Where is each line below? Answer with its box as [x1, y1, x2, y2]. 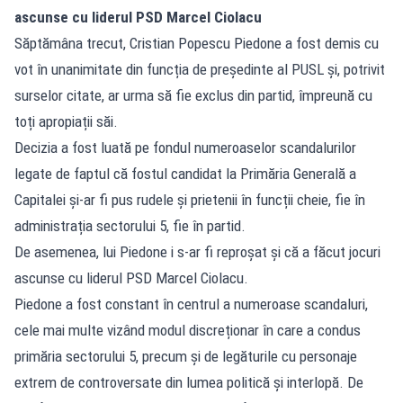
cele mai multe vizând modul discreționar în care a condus [14, 320, 361, 339]
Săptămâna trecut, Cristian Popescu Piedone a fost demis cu [14, 33, 379, 52]
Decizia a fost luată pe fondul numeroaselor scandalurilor [14, 138, 356, 157]
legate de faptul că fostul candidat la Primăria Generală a [14, 164, 356, 183]
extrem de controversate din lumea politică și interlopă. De [14, 372, 363, 391]
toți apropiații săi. [14, 112, 118, 130]
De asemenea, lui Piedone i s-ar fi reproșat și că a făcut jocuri [14, 242, 381, 261]
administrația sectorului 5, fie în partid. [14, 216, 246, 235]
